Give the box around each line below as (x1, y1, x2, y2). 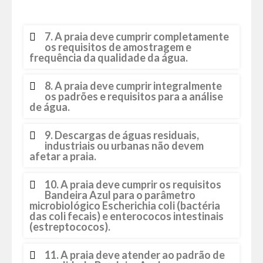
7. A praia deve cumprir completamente (45, 30, 229, 43)
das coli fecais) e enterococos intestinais (29, 210, 224, 222)
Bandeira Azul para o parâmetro (45, 188, 195, 201)
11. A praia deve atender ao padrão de (45, 248, 225, 261)
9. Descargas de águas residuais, (45, 129, 199, 141)
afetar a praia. (29, 150, 96, 163)
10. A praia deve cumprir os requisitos (45, 178, 221, 191)
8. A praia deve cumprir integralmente (45, 79, 222, 92)
